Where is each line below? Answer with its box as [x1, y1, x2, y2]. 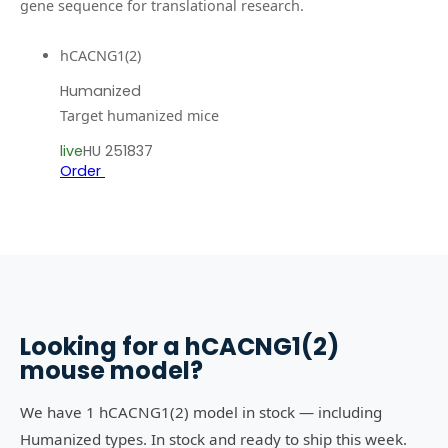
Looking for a [20, 330, 185, 363]
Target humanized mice [60, 106, 219, 125]
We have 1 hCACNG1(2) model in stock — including [20, 402, 382, 422]
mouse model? [20, 354, 203, 387]
